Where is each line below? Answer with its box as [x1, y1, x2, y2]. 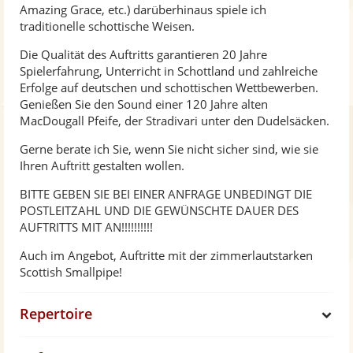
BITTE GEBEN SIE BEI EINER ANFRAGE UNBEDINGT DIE [20, 186, 312, 203]
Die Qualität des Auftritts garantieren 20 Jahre [20, 46, 267, 63]
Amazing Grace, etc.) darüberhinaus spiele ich [20, 2, 266, 18]
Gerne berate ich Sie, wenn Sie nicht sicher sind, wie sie [20, 141, 318, 158]
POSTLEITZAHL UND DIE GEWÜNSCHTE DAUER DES [20, 203, 299, 219]
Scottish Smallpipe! [20, 264, 122, 281]
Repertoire [20, 304, 92, 324]
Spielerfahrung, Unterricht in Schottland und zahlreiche [20, 63, 318, 80]
